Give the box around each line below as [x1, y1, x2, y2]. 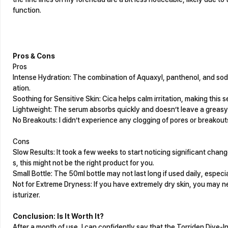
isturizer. [13, 191, 40, 199]
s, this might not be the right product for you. [13, 159, 154, 167]
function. [13, 6, 41, 14]
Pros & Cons [13, 52, 55, 60]
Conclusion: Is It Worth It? [13, 212, 104, 220]
